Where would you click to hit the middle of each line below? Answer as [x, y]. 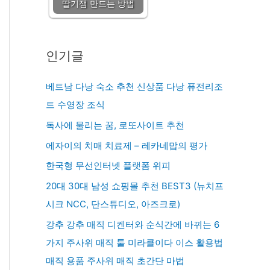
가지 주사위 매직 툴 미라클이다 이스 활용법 [134, 242]
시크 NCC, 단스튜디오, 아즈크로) [113, 204]
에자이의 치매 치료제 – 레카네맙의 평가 [127, 145]
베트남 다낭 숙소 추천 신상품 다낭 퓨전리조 [134, 86]
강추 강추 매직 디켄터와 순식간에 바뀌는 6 [133, 224]
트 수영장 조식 [75, 105]
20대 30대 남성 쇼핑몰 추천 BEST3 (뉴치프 [135, 186]
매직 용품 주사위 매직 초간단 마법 [115, 260]
